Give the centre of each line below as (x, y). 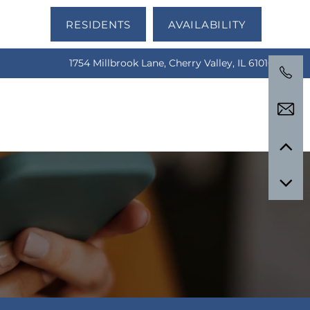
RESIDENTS (98, 25)
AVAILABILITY (207, 25)
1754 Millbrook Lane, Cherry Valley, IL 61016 (172, 63)
